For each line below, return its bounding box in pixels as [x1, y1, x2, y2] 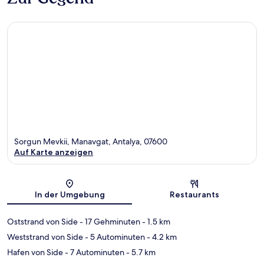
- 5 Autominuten [83, 231, 145, 242]
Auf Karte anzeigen [14, 146, 93, 157]
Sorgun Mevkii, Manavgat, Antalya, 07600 [14, 136, 167, 147]
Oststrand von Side [7, 216, 78, 227]
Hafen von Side [7, 246, 63, 258]
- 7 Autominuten [63, 246, 124, 258]
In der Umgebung [34, 189, 105, 200]
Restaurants [170, 189, 219, 200]
